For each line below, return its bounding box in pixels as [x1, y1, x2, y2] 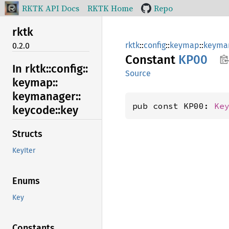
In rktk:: [12, 61, 51, 76]
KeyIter [12, 146, 35, 155]
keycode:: [12, 103, 60, 117]
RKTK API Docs [22, 3, 79, 14]
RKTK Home [87, 3, 133, 14]
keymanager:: [12, 89, 81, 103]
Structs [12, 128, 42, 140]
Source [125, 68, 151, 78]
